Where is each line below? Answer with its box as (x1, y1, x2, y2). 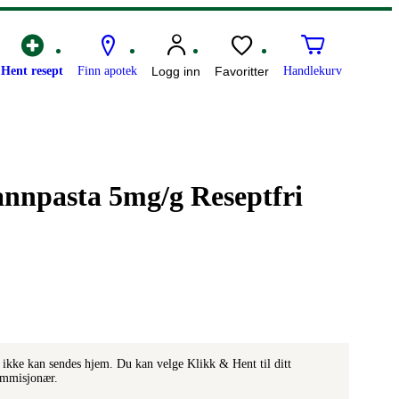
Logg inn (151, 64, 200, 79)
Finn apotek (77, 64, 137, 78)
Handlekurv (283, 64, 342, 78)
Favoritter (215, 64, 269, 79)
